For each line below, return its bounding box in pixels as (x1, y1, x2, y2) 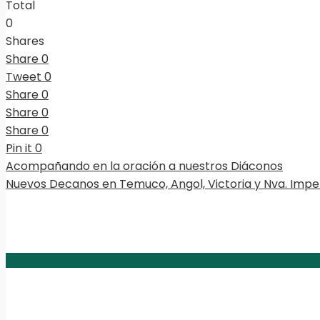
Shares (6, 33, 44, 50)
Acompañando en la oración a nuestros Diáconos (6, 158, 283, 175)
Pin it (6, 140, 32, 157)
